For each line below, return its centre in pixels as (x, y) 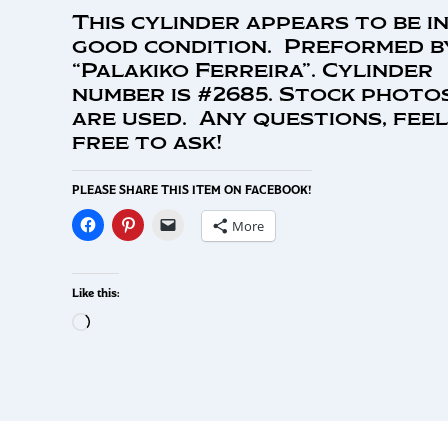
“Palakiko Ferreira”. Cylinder (252, 69)
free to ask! (147, 141)
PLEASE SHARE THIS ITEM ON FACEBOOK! (192, 189)
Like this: (95, 292)
